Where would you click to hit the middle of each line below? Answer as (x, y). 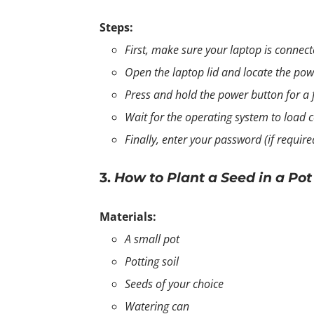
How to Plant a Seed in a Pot (213, 177)
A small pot (152, 239)
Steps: (116, 27)
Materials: (128, 216)
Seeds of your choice (174, 284)
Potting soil (152, 261)
